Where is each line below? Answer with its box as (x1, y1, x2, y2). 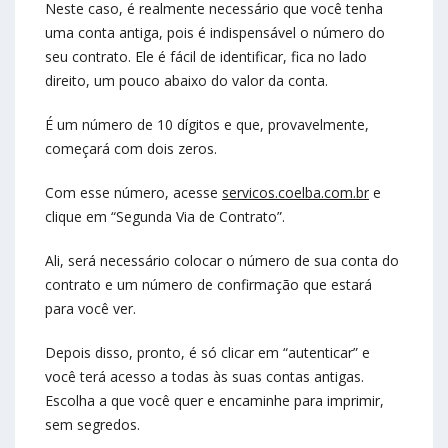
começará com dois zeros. (45, 139, 217, 159)
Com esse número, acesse (45, 183, 222, 203)
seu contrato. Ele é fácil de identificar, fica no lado (45, 47, 367, 67)
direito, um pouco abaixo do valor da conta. (45, 71, 328, 91)
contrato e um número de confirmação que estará (45, 275, 372, 295)
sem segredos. (45, 415, 140, 435)
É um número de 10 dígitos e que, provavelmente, (45, 115, 369, 135)
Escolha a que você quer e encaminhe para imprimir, (45, 391, 384, 411)
